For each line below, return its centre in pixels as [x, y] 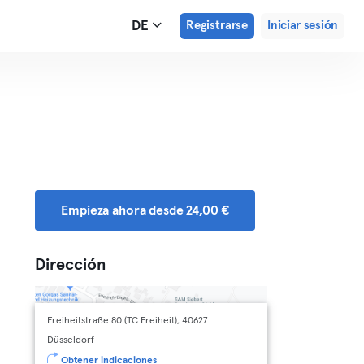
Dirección [71, 265]
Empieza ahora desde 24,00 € [145, 210]
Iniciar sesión [303, 26]
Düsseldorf [71, 340]
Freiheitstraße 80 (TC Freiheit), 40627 [128, 321]
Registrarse [217, 26]
